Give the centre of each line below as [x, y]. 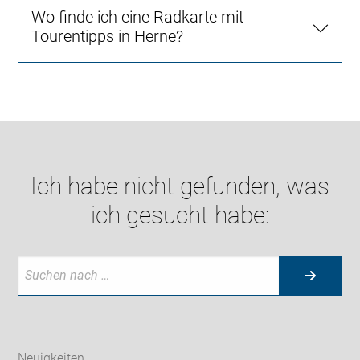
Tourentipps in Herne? [108, 36]
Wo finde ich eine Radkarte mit [138, 16]
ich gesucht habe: [180, 215]
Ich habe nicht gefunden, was [180, 186]
